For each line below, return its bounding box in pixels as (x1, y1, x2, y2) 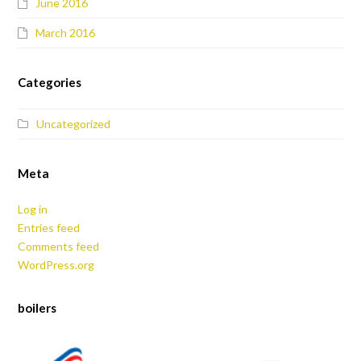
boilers (18, 301, 57, 316)
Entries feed (18, 221, 81, 235)
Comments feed (18, 239, 100, 254)
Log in (18, 202, 48, 217)
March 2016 (35, 26, 96, 40)
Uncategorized (36, 117, 111, 131)
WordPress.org (18, 258, 95, 272)
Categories (18, 75, 82, 90)
